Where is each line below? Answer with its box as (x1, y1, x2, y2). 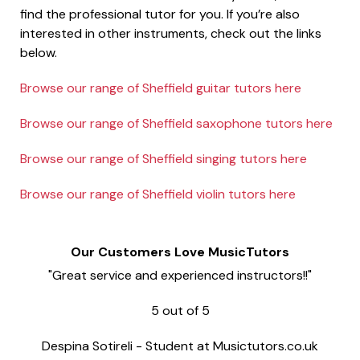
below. (20, 43, 57, 61)
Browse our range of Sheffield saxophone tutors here (20, 114, 333, 132)
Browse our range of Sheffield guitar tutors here (20, 79, 301, 96)
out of (158, 301, 202, 319)
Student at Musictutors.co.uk (145, 337, 318, 354)
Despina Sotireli (42, 337, 133, 354)
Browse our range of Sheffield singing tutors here (20, 149, 307, 167)
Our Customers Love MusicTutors (71, 243, 289, 260)
